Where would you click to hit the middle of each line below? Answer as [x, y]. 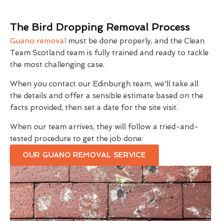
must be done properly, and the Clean [135, 41]
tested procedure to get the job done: [76, 138]
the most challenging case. [57, 64]
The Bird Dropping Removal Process [100, 27]
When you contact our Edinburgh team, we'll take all [104, 84]
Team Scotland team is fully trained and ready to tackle [109, 53]
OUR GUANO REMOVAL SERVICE [84, 155]
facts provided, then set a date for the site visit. [94, 107]
